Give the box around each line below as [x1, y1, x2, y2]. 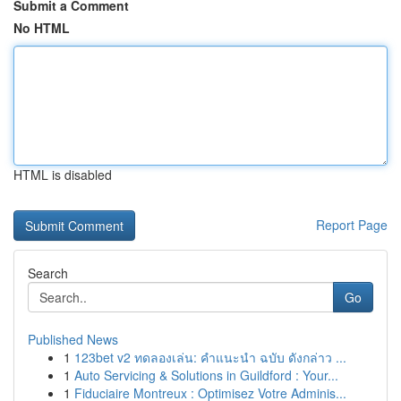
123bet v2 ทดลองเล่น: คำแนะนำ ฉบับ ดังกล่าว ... [74, 348, 346, 366]
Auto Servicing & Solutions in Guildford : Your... [74, 366, 338, 384]
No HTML [13, 19, 70, 37]
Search [28, 264, 68, 282]
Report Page [316, 216, 388, 234]
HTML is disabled [13, 166, 112, 183]
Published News [28, 330, 118, 348]
